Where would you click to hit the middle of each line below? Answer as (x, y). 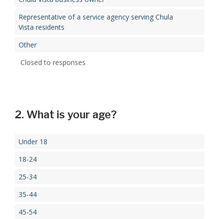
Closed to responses (53, 63)
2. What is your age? (66, 115)
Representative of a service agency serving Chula (96, 17)
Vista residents (42, 27)
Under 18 (33, 142)
